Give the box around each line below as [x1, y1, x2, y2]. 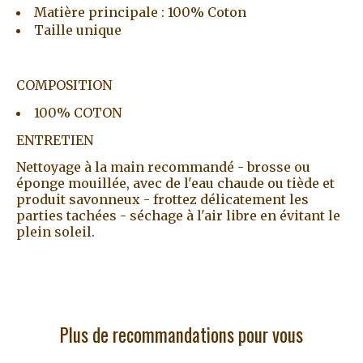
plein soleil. [16, 223, 95, 240]
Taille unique [34, 21, 122, 38]
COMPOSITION [16, 76, 112, 93]
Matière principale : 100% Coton [34, 3, 246, 20]
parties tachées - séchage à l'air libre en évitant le [16, 207, 340, 224]
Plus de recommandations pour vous [60, 320, 303, 348]
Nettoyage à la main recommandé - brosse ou [16, 158, 310, 175]
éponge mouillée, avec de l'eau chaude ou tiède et [16, 174, 335, 191]
